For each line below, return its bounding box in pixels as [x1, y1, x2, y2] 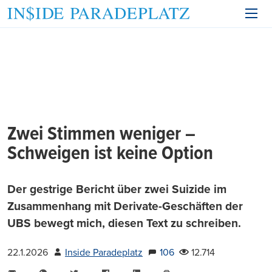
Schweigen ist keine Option [7, 141, 213, 166]
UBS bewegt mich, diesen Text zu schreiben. [7, 216, 241, 230]
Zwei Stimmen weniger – [7, 122, 195, 147]
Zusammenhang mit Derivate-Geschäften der [7, 199, 243, 213]
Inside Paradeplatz [65, 246, 143, 259]
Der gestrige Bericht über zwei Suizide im [7, 182, 226, 196]
